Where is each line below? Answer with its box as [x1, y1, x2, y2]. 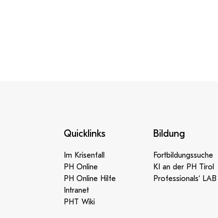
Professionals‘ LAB [153, 174, 217, 183]
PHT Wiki [63, 198, 95, 206]
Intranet [63, 186, 89, 195]
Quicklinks [63, 128, 106, 139]
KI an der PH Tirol [153, 163, 214, 171]
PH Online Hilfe [63, 174, 116, 183]
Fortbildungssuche [153, 151, 213, 160]
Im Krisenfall [63, 151, 105, 160]
